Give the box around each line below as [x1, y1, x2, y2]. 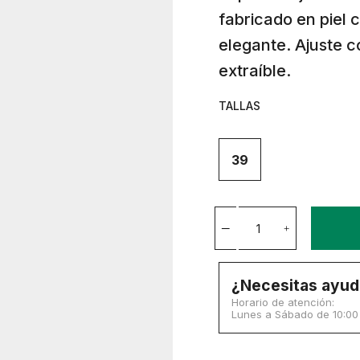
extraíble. [219, 61, 291, 80]
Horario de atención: [231, 296, 334, 309]
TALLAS [219, 99, 260, 112]
